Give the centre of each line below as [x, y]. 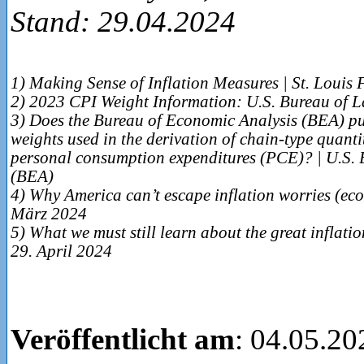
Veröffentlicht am [123, 339]
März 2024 [49, 214]
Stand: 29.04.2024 [123, 22]
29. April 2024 [61, 251]
